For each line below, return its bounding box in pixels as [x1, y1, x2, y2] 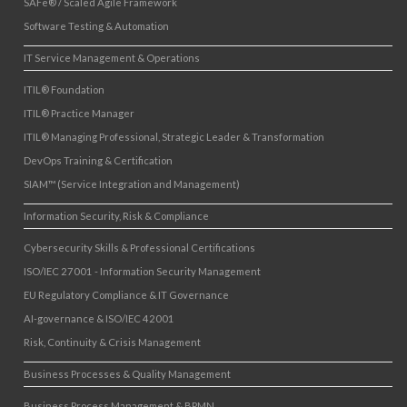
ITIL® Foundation [24, 84, 104, 96]
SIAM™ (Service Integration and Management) [24, 178, 240, 191]
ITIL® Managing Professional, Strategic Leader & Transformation [24, 131, 324, 144]
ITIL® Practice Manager [24, 107, 134, 120]
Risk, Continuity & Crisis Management [24, 336, 201, 349]
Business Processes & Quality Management [24, 368, 231, 381]
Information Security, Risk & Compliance [24, 210, 209, 223]
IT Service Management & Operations [24, 52, 200, 65]
